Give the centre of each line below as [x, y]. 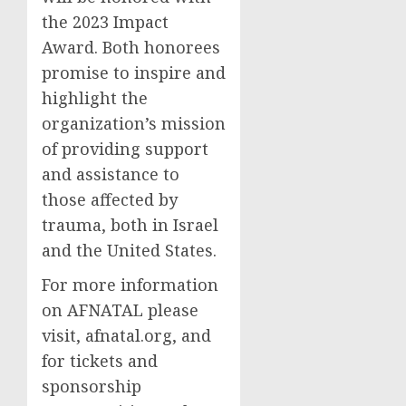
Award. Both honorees [131, 48]
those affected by [110, 200]
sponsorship [92, 387]
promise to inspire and [134, 73]
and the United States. [129, 251]
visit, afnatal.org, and [126, 336]
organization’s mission [134, 124]
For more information [130, 285]
